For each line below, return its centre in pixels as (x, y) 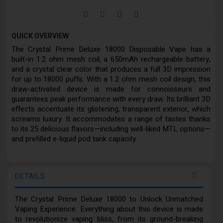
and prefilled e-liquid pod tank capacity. (74, 139)
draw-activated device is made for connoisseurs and (111, 89)
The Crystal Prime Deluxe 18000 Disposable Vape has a (111, 50)
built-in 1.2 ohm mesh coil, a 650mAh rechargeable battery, (111, 59)
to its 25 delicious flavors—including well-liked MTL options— (111, 129)
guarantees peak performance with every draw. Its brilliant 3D (111, 99)
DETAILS (30, 177)
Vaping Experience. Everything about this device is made (109, 209)
